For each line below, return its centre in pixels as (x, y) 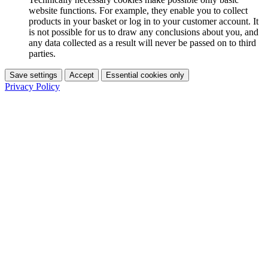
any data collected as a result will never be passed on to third (142, 42)
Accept (82, 75)
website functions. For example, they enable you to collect (138, 10)
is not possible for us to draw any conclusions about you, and (144, 32)
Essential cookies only (145, 75)
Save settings (33, 75)
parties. (42, 53)
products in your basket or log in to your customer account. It (144, 21)
